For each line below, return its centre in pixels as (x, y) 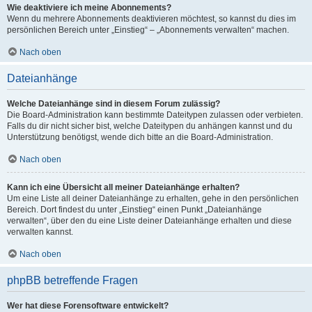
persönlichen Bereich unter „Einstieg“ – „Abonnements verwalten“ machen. (148, 30)
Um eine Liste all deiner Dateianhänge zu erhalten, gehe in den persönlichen (153, 198)
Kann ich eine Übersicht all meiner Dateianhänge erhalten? (123, 187)
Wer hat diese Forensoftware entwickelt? (88, 306)
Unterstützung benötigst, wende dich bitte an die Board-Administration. (140, 137)
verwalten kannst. (40, 232)
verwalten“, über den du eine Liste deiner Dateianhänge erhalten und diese (149, 221)
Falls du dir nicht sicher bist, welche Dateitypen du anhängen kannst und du (150, 126)
